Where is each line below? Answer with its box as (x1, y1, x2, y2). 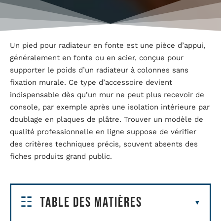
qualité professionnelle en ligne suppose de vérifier (10, 127, 196, 136)
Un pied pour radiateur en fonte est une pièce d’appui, (10, 40, 205, 50)
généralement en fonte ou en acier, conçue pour (10, 53, 184, 62)
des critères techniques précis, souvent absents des (10, 139, 198, 148)
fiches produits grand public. (10, 151, 112, 161)
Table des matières (40, 194, 142, 211)
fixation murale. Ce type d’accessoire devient (10, 77, 172, 87)
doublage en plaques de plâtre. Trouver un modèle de (10, 114, 203, 124)
